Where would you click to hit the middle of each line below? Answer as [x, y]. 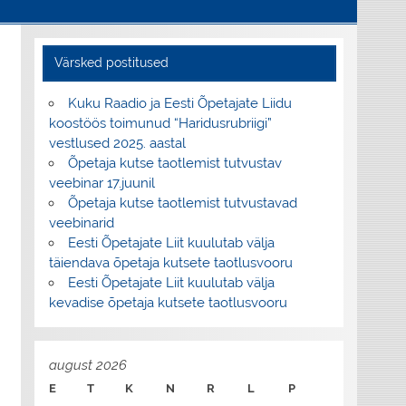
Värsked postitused [112, 63]
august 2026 [87, 366]
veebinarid [81, 223]
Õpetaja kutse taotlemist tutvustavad [182, 203]
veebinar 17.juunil [101, 184]
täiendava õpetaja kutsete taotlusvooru [170, 263]
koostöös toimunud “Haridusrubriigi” [160, 124]
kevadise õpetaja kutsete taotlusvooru [169, 303]
